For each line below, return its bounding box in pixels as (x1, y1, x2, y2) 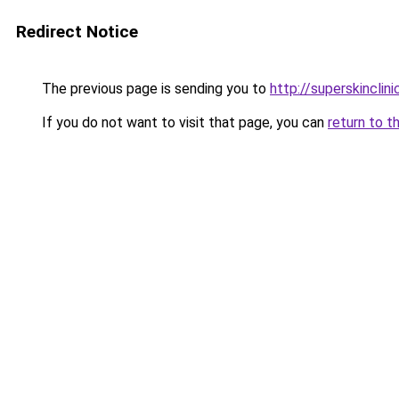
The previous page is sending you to (38, 80, 270, 97)
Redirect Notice (16, 21, 138, 42)
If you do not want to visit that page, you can (38, 114, 328, 131)
